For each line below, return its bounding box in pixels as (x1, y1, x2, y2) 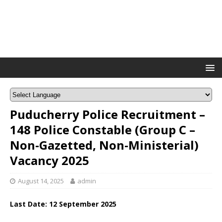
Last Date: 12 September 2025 (10, 199, 116, 209)
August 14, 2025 (18, 176, 64, 185)
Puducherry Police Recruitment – (10, 106, 205, 122)
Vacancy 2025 (10, 152, 89, 168)
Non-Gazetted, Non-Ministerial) (10, 137, 199, 153)
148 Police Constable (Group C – (10, 121, 195, 138)
